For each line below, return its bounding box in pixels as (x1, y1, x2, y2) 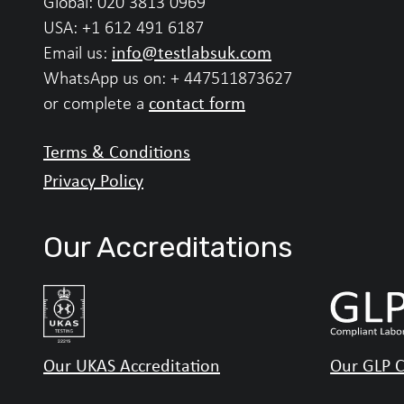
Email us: (43, 41, 112, 64)
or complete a (43, 92, 149, 115)
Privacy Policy (43, 168, 143, 193)
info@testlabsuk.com (112, 40, 271, 65)
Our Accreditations (43, 230, 292, 265)
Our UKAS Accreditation (43, 353, 220, 378)
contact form (149, 90, 245, 115)
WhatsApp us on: (43, 67, 170, 89)
